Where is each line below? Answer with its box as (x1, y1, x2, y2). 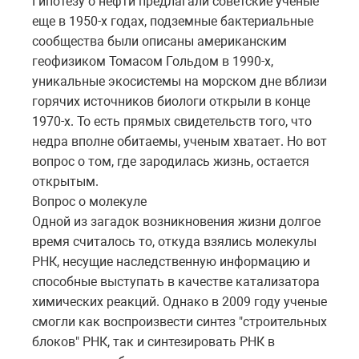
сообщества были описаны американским (32, 33, 287, 49)
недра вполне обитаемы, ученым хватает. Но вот (32, 133, 327, 149)
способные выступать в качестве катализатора (32, 273, 320, 289)
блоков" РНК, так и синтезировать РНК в (32, 333, 275, 349)
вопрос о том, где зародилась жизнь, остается (32, 153, 309, 169)
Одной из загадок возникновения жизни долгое (32, 213, 321, 229)
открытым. (32, 173, 99, 189)
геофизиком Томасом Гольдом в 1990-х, (32, 53, 273, 69)
